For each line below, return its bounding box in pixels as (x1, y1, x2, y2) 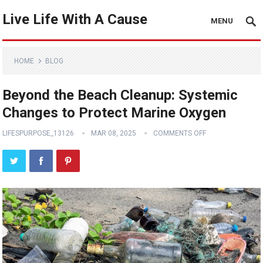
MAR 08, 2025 (91, 129, 137, 137)
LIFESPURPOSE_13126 (2, 129, 75, 137)
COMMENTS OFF (153, 129, 207, 137)
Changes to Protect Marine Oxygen (2, 104, 227, 121)
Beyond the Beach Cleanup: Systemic (2, 87, 238, 103)
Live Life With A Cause (2, 11, 148, 28)
